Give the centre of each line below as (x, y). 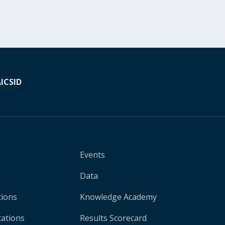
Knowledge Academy (118, 197)
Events (92, 155)
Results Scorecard (113, 218)
